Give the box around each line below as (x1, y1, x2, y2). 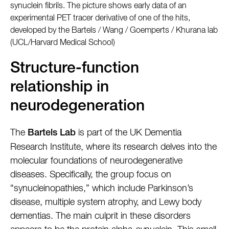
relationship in (10, 81, 109, 97)
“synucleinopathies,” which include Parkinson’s (10, 184, 193, 194)
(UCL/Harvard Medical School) (10, 39, 115, 48)
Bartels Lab (28, 129, 76, 139)
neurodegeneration (10, 100, 145, 116)
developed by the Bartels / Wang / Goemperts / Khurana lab (10, 27, 218, 35)
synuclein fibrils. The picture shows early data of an (10, 2, 187, 11)
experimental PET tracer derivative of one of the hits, (10, 14, 190, 23)
